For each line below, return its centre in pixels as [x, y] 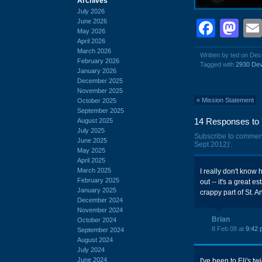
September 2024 [101, 230]
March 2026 [94, 51]
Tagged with [218, 64]
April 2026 [91, 41]
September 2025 [101, 110]
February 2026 [98, 61]
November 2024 [100, 210]
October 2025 [97, 100]
